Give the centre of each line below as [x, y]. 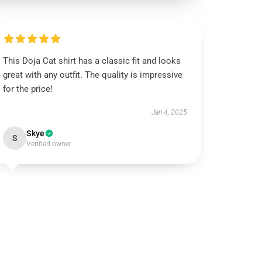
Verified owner [49, 144]
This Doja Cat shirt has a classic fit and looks [92, 61]
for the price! [28, 89]
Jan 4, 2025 [169, 112]
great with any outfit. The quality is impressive [93, 75]
